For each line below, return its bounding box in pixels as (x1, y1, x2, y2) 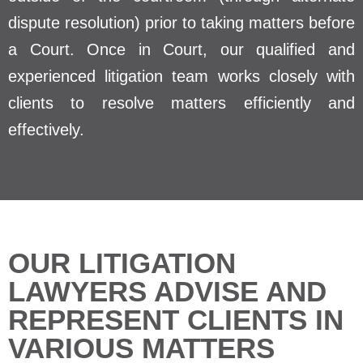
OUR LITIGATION (8, 246, 236, 279)
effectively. (8, 120, 84, 139)
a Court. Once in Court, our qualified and (8, 40, 355, 58)
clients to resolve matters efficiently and (8, 93, 355, 112)
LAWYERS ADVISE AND (8, 275, 327, 307)
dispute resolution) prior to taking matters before (8, 13, 355, 32)
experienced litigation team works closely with (8, 66, 355, 85)
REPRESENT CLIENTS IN (8, 303, 344, 335)
